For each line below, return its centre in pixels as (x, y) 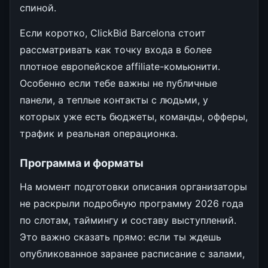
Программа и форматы (82, 163)
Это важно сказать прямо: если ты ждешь (121, 237)
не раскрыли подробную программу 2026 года (132, 203)
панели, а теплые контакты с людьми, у (114, 100)
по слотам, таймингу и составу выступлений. (128, 220)
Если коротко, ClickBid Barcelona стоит (113, 33)
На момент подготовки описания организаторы (133, 186)
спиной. (38, 7)
